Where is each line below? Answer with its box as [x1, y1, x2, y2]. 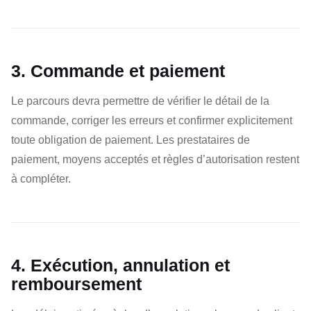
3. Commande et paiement [11, 62, 225, 81]
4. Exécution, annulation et [11, 256, 230, 275]
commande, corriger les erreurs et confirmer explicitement [11, 115, 292, 126]
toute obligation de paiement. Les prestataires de [11, 134, 250, 146]
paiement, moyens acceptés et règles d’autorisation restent [11, 153, 299, 165]
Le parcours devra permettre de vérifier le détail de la [11, 95, 269, 107]
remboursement [11, 275, 142, 294]
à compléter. [11, 173, 71, 185]
